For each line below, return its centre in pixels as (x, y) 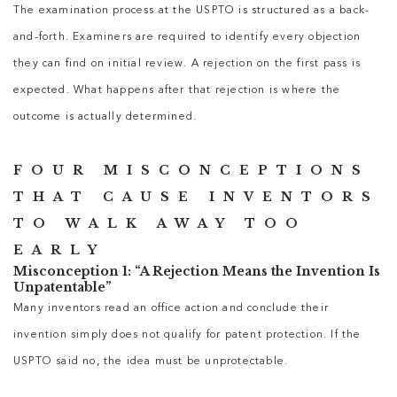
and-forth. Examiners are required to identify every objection (187, 38)
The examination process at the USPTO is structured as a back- (192, 11)
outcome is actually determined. (105, 117)
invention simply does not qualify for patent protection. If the (187, 335)
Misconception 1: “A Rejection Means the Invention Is (197, 272)
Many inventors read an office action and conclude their (171, 309)
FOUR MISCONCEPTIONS (191, 171)
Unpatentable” (62, 288)
